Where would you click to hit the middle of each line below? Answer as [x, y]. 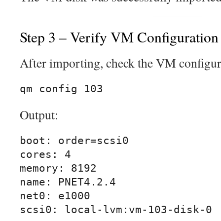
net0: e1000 [55, 196]
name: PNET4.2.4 [68, 182]
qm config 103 [61, 89]
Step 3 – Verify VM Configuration [119, 37]
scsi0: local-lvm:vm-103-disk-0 [116, 210]
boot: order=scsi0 [74, 141]
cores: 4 [45, 155]
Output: [39, 115]
